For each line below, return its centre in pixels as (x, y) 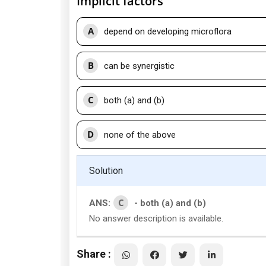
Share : (94, 254)
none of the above (140, 135)
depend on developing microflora (168, 31)
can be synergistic (139, 66)
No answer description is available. (157, 218)
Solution (106, 171)
